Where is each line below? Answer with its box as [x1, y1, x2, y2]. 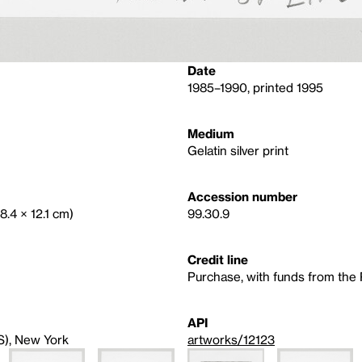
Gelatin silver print [187, 143, 288, 158]
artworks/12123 [187, 332, 275, 347]
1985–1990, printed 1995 [187, 80, 323, 95]
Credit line [187, 252, 248, 267]
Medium [187, 126, 234, 141]
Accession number [187, 189, 297, 204]
